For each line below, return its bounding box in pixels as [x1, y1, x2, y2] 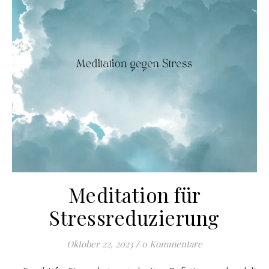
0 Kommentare [142, 238, 202, 250]
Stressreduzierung [49, 204, 220, 231]
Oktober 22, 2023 [67, 238, 133, 250]
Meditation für [68, 181, 201, 208]
